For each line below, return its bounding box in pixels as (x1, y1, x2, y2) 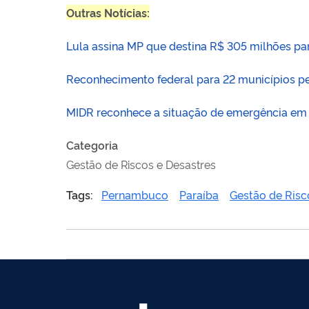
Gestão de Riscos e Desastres (66, 156, 216, 172)
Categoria (66, 137, 118, 152)
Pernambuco (101, 186, 168, 202)
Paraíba (179, 186, 219, 202)
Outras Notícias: (66, 4, 150, 20)
